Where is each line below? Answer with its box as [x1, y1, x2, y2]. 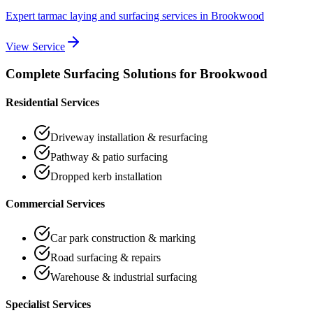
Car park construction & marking [50, 232, 196, 245]
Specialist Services [6, 298, 91, 311]
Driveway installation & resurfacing [50, 131, 208, 143]
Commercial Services [6, 197, 105, 210]
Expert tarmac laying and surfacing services [6, 10, 197, 22]
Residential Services [6, 96, 99, 109]
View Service [6, 41, 65, 53]
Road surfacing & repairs [50, 252, 161, 264]
